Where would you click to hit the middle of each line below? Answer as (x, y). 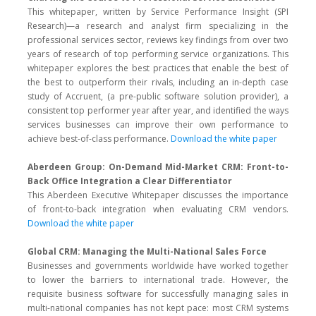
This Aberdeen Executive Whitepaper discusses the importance (158, 195)
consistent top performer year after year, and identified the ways (158, 110)
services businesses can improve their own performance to (158, 124)
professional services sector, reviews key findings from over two (158, 40)
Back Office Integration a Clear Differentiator (130, 181)
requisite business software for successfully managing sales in (158, 294)
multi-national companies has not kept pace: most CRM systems (158, 308)
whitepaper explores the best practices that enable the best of (158, 68)
